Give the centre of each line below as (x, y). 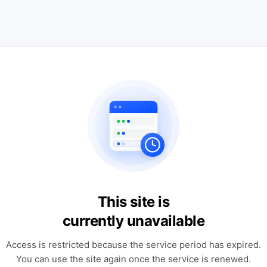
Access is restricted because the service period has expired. (133, 245)
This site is (133, 202)
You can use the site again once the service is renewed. (133, 259)
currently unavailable (133, 221)
